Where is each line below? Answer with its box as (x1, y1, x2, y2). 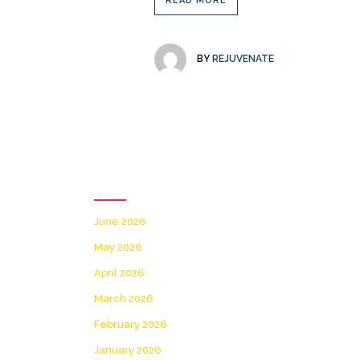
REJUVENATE (212, 53, 274, 65)
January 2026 (94, 344, 162, 356)
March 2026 (94, 292, 153, 305)
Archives (94, 162, 207, 194)
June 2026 (94, 215, 146, 227)
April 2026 (94, 267, 145, 279)
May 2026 (94, 241, 142, 253)
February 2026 (94, 318, 167, 330)
